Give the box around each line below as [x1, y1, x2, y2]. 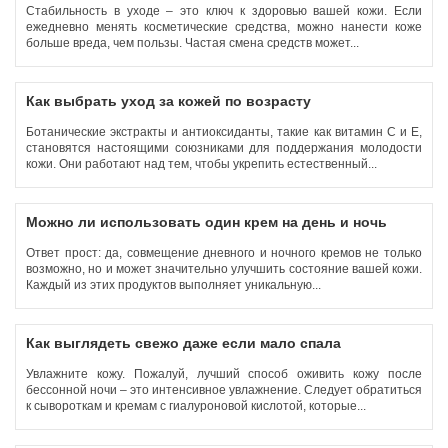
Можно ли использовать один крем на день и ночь [26, 214, 387, 230]
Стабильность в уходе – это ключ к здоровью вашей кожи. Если [26, 4, 422, 18]
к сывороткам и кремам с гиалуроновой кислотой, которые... [26, 399, 369, 413]
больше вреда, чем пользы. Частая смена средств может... [26, 36, 362, 50]
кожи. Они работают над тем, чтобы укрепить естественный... [26, 157, 380, 171]
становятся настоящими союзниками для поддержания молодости [26, 141, 422, 155]
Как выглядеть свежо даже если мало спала [26, 335, 341, 351]
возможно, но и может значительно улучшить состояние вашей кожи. [26, 262, 422, 276]
